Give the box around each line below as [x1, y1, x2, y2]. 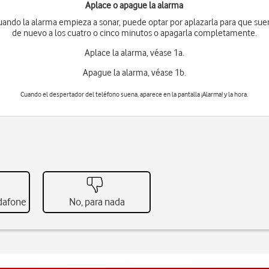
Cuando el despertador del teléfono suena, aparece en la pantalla [20, 90, 202, 98]
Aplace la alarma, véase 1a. [84, 47, 184, 58]
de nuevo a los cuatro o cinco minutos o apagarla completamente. [11, 28, 257, 38]
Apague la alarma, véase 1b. [82, 67, 186, 78]
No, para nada [68, 196, 125, 208]
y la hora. [223, 90, 249, 98]
